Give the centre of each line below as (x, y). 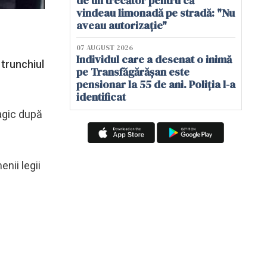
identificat (101, 97)
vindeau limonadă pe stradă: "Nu (156, 13)
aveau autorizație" (122, 25)
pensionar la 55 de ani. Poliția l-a (156, 84)
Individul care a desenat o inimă (154, 59)
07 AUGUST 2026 (105, 48)
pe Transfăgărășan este (133, 72)
